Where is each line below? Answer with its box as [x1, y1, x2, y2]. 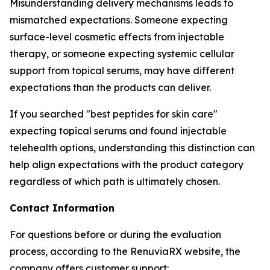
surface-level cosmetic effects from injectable [10, 31, 224, 43]
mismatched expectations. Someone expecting [10, 14, 228, 26]
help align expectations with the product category [10, 159, 243, 171]
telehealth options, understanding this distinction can [10, 142, 255, 154]
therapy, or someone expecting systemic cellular [10, 48, 234, 60]
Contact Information [10, 202, 115, 214]
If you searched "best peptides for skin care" [10, 108, 218, 120]
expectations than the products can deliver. [10, 81, 211, 93]
